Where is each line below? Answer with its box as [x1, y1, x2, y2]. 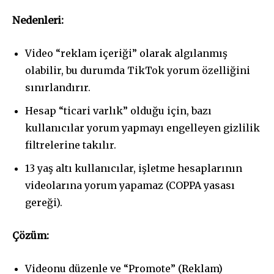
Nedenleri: [12, 14, 64, 27]
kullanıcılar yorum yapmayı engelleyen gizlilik [25, 122, 260, 135]
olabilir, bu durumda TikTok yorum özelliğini [25, 64, 250, 77]
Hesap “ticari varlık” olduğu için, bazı [25, 105, 212, 117]
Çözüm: [12, 229, 49, 242]
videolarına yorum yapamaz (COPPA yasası [25, 179, 235, 192]
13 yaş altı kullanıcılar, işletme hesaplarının [25, 162, 242, 175]
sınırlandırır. [25, 81, 91, 94]
